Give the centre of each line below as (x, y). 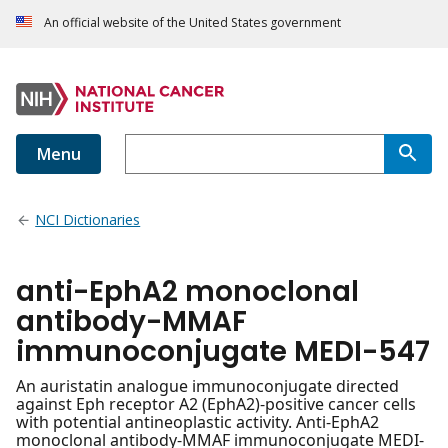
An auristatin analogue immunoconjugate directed (207, 386)
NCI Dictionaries (88, 220)
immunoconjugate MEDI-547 (223, 352)
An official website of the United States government (192, 23)
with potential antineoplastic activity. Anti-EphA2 (197, 422)
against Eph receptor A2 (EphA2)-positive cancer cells (216, 404)
